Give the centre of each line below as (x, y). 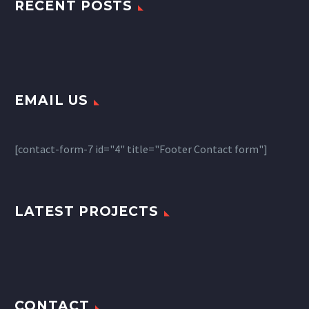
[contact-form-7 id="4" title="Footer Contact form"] (141, 149)
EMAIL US (51, 101)
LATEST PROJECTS (87, 212)
